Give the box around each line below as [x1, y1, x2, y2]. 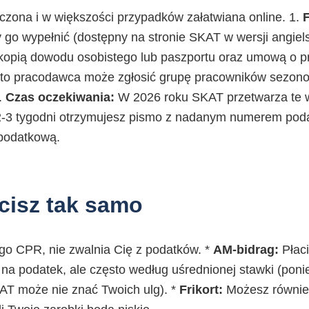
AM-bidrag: [213, 243, 279, 257]
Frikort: [179, 283, 223, 297]
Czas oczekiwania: [6, 90, 114, 105]
